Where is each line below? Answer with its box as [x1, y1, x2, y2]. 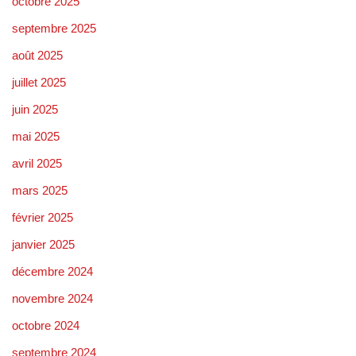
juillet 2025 [12, 75, 66, 89]
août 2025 [12, 48, 63, 62]
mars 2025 [12, 183, 68, 197]
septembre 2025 [12, 21, 96, 35]
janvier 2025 [12, 237, 75, 251]
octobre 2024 [12, 318, 79, 332]
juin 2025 [12, 102, 58, 116]
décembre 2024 [12, 264, 93, 278]
